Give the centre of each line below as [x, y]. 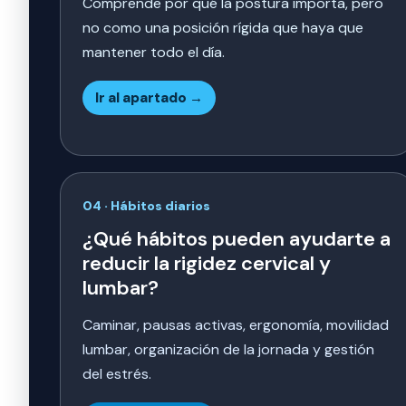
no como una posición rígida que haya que [223, 28]
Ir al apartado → [149, 98]
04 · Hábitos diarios [146, 206]
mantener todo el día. [154, 53]
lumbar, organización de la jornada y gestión [228, 350]
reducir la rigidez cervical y [207, 264]
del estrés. [117, 374]
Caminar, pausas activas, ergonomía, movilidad [236, 325]
